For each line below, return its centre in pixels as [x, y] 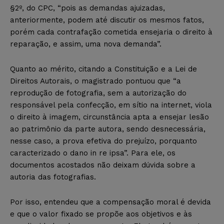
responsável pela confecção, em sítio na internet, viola [111, 105]
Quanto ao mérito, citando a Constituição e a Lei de [103, 69]
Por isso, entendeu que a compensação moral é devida [110, 202]
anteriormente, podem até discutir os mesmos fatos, [107, 20]
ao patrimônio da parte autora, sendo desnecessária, [108, 129]
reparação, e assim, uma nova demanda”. [86, 44]
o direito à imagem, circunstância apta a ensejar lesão [109, 117]
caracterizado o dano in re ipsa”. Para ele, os [93, 153]
